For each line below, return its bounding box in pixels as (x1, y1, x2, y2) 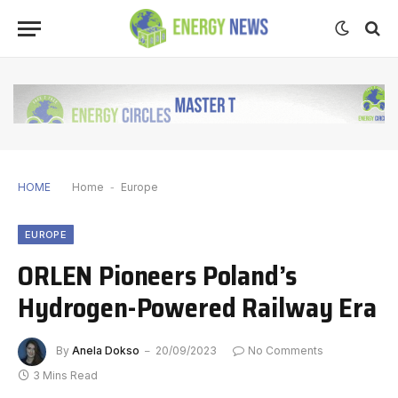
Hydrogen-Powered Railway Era (18, 285, 377, 329)
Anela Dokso (72, 343, 139, 357)
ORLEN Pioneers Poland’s (18, 253, 297, 297)
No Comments (248, 343, 323, 357)
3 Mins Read (33, 368, 98, 382)
